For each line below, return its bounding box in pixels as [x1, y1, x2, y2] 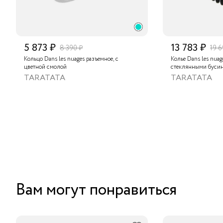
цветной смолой [24, 63, 67, 72]
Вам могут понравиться [16, 178, 177, 203]
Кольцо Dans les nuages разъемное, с [24, 55, 118, 64]
